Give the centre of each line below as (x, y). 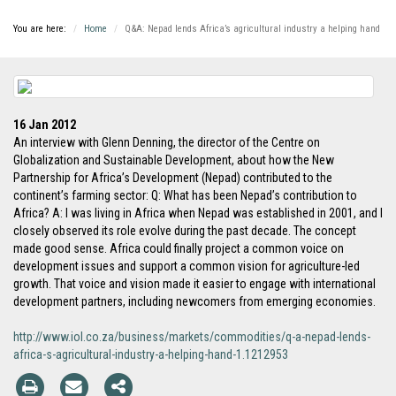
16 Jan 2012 (45, 125)
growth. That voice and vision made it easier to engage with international (194, 284)
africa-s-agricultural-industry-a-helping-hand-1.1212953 (151, 354)
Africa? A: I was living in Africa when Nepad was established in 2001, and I (198, 213)
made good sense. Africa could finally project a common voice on (179, 248)
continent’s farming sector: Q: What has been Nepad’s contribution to (185, 195)
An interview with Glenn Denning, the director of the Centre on (167, 142)
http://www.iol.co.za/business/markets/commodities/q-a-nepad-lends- (192, 337)
